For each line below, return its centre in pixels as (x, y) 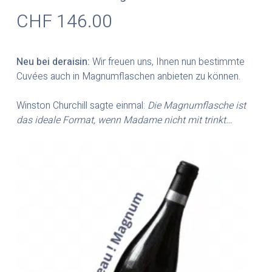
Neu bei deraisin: (53, 62)
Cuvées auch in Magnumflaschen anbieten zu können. (128, 77)
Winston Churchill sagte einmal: (82, 106)
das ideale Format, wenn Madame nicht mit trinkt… (124, 121)
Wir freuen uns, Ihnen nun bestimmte (167, 62)
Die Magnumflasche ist (196, 106)
